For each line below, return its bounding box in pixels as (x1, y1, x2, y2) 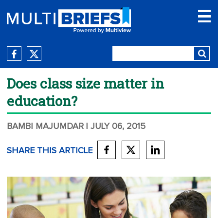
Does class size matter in (7, 74, 164, 92)
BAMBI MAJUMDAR (7, 122, 84, 131)
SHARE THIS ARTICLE (7, 146, 92, 155)
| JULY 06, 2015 (86, 122, 145, 131)
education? (7, 92, 77, 110)
